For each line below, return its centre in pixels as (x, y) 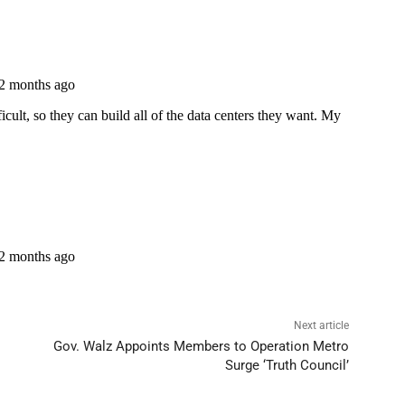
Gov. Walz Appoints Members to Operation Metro (201, 347)
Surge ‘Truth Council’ (287, 366)
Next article (321, 326)
